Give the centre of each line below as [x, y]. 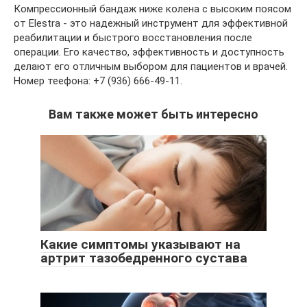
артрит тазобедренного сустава [144, 258]
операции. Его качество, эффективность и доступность [149, 52]
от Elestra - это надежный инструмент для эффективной [151, 23]
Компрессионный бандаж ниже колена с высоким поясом [152, 9]
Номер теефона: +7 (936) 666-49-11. [98, 81]
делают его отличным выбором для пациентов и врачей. [151, 66]
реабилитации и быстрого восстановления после [133, 37]
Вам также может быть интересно [153, 114]
